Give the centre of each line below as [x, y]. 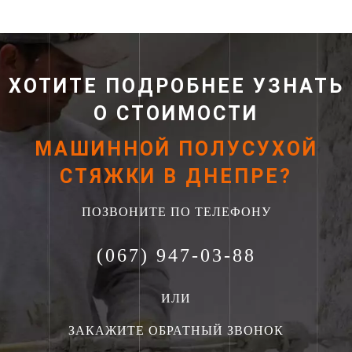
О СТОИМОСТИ [176, 113]
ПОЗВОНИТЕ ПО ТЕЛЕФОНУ [176, 211]
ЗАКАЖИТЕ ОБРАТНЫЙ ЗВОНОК [176, 330]
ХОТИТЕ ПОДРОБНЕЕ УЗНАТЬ [176, 86]
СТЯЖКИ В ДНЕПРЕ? [176, 176]
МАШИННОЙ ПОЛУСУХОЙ [176, 148]
